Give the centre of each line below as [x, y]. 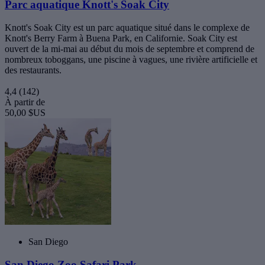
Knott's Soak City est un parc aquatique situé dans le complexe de [127, 27]
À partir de [25, 102]
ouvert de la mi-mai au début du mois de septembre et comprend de [130, 49]
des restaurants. [33, 70]
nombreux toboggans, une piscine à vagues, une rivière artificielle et [131, 59]
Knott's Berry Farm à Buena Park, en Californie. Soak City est [121, 38]
